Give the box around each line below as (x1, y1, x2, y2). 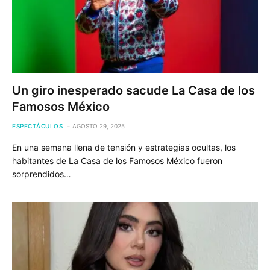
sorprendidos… (12, 168, 71, 179)
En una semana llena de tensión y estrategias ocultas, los (12, 142, 236, 152)
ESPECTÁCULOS (12, 122, 63, 130)
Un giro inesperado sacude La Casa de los (12, 83, 255, 98)
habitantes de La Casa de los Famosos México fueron (12, 155, 222, 166)
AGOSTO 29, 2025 (72, 122, 125, 130)
